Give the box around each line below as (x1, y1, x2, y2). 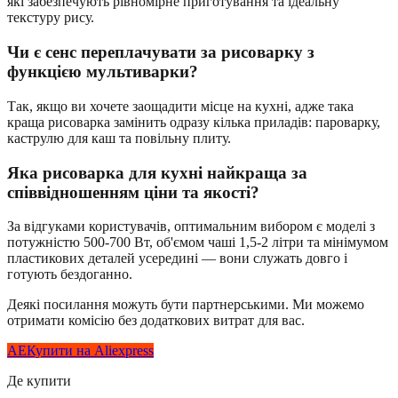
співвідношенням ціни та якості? (7, 182, 259, 202)
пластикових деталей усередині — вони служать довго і (7, 251, 347, 267)
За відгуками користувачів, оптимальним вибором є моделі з (7, 219, 375, 235)
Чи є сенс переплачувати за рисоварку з (7, 43, 314, 62)
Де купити (7, 373, 71, 389)
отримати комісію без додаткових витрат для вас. (7, 313, 305, 329)
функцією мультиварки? (7, 62, 198, 82)
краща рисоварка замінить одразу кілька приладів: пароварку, (7, 114, 380, 130)
